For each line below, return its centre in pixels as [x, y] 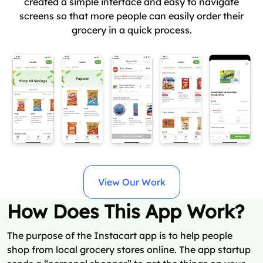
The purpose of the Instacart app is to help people [120, 236]
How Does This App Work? [126, 212]
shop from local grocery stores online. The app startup [129, 250]
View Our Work [131, 182]
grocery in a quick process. [131, 30]
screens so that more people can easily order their [131, 16]
